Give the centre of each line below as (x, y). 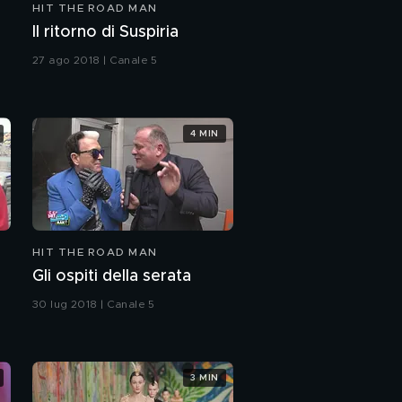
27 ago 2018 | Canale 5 (95, 61)
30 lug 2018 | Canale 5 (94, 305)
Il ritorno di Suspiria (105, 33)
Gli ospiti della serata (112, 277)
